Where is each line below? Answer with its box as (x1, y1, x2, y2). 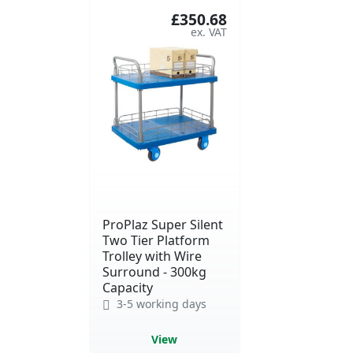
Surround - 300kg (102, 262, 206, 281)
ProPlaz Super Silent (102, 215, 223, 233)
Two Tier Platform (102, 231, 210, 249)
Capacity (102, 278, 153, 296)
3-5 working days (113, 295, 206, 311)
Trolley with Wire (102, 247, 202, 265)
